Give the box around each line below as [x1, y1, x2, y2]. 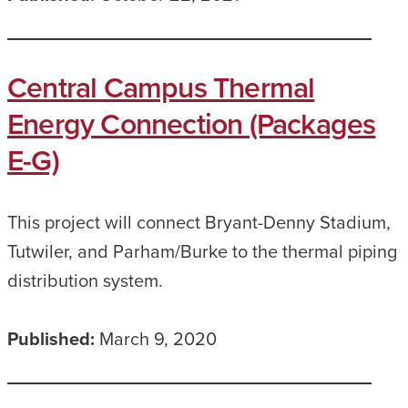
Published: [7, 325, 95, 352]
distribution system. [7, 267, 163, 294]
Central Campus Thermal [7, 66, 315, 109]
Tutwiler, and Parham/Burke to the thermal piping [7, 238, 397, 265]
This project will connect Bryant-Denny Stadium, [7, 209, 391, 236]
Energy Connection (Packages [7, 102, 376, 146]
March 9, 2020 [99, 325, 217, 352]
